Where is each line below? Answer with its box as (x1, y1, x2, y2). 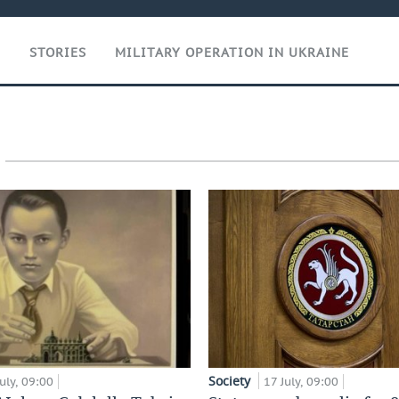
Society (208, 371, 254, 389)
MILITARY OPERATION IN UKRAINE (115, 45, 349, 61)
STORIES (29, 45, 86, 61)
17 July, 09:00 (264, 373, 338, 389)
